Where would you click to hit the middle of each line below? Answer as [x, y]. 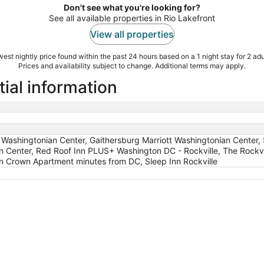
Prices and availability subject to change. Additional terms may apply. [132, 65]
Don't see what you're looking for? [132, 7]
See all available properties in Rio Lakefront [132, 18]
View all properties [132, 34]
